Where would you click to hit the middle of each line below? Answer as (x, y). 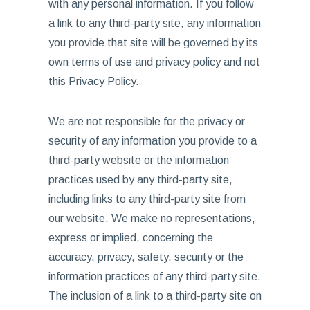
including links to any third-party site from (147, 199)
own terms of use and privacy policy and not (154, 62)
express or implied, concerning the (130, 238)
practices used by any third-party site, (140, 180)
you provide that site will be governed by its (153, 43)
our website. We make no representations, (152, 218)
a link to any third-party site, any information (154, 23)
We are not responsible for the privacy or (146, 121)
